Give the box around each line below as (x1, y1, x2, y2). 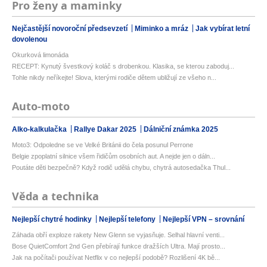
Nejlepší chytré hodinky (12, 215, 94, 224)
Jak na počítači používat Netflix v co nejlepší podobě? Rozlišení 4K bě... (12, 254, 220, 262)
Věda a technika (12, 189, 99, 204)
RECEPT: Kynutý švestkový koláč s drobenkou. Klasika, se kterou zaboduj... (12, 63, 234, 70)
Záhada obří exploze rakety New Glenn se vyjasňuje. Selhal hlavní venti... (12, 231, 225, 239)
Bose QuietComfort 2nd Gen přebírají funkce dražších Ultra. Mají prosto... (12, 243, 225, 250)
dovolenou (12, 35, 47, 44)
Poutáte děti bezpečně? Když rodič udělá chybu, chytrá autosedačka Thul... (12, 164, 231, 172)
